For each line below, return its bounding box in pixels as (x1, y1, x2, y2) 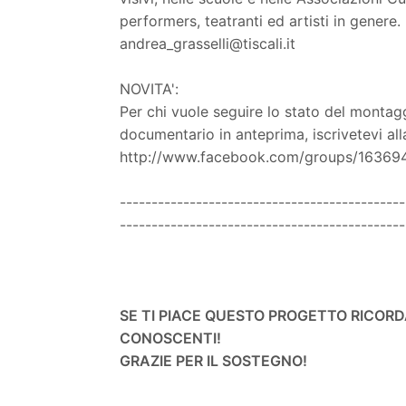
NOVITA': (120, 79, 179, 98)
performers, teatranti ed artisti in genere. (120, 11, 401, 30)
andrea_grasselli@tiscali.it (120, 34, 295, 53)
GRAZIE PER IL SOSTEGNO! (120, 351, 307, 370)
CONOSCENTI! (120, 328, 221, 347)
